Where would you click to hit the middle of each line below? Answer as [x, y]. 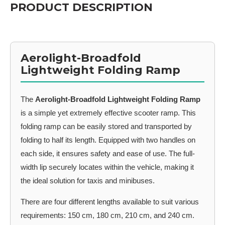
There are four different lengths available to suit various [110, 201]
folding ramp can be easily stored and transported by [106, 126]
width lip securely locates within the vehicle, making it [107, 167]
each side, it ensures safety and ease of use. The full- [108, 153]
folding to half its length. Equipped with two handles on [108, 140]
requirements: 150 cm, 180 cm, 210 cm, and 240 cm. [107, 215]
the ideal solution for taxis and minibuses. [88, 180]
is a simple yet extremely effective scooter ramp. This [108, 113]
